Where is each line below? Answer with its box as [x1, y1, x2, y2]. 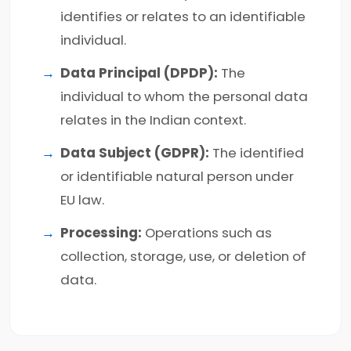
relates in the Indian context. [60, 110, 246, 129]
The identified [209, 143, 304, 162]
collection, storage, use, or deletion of [60, 247, 306, 266]
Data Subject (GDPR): [60, 143, 209, 162]
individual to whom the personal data [60, 87, 308, 106]
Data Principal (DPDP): [60, 63, 218, 82]
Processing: [60, 223, 142, 242]
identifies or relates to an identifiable [60, 7, 306, 26]
